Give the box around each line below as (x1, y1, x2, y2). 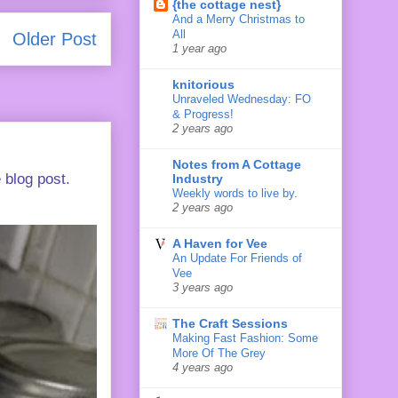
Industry (172, 171, 223, 186)
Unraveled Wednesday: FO (172, 92, 311, 106)
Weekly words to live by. (172, 186, 298, 200)
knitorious (172, 76, 235, 92)
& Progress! (172, 107, 234, 121)
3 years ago (172, 281, 233, 294)
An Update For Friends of (172, 251, 302, 265)
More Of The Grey (172, 346, 266, 360)
